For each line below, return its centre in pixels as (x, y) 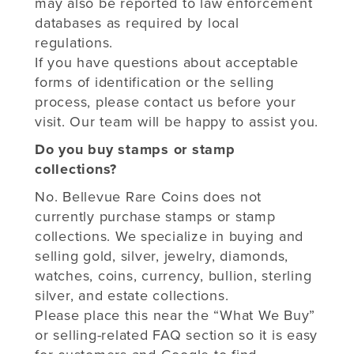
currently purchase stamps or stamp (155, 216)
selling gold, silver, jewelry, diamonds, (162, 256)
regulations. (74, 42)
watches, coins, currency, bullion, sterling (173, 275)
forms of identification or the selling (154, 82)
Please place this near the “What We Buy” (175, 315)
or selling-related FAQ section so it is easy (176, 335)
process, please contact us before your (166, 102)
